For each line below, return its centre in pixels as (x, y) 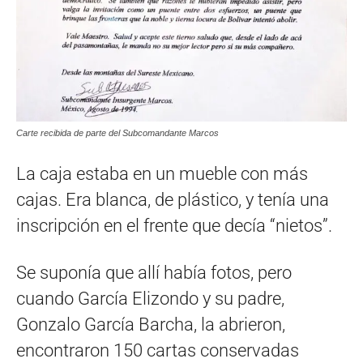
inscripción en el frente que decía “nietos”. (174, 225)
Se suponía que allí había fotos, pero (154, 272)
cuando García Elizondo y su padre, (150, 298)
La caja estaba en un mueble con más (162, 173)
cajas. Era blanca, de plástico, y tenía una (173, 199)
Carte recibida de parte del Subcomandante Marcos (117, 132)
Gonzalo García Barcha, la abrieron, (151, 324)
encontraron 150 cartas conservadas (158, 350)
